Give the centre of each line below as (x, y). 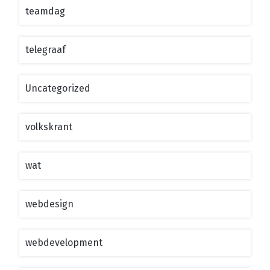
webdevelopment (64, 242)
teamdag (45, 11)
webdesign (49, 204)
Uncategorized (58, 88)
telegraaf (46, 49)
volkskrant (49, 127)
